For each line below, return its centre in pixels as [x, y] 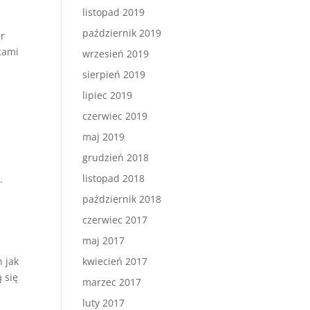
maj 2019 [104, 137]
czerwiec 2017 [115, 220]
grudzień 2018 [116, 157]
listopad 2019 [114, 12]
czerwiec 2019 [115, 116]
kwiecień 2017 [115, 261]
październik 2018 [122, 199]
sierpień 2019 [114, 74]
